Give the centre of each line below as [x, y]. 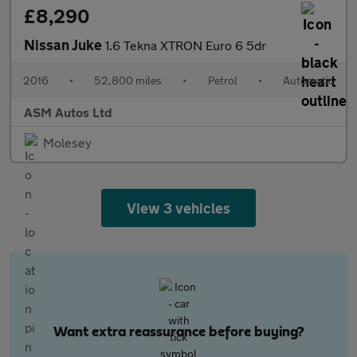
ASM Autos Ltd [68, 112]
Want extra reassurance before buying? [178, 332]
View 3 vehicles [178, 208]
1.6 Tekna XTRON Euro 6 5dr [186, 45]
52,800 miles [128, 80]
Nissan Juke [65, 45]
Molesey [67, 142]
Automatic [308, 80]
